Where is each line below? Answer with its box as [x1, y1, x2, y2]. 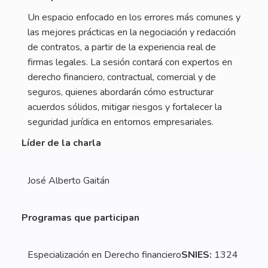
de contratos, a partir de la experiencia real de [28, 41, 216, 54]
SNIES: [181, 248, 212, 262]
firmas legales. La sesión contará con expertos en [28, 56, 232, 69]
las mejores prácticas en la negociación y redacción [28, 26, 236, 39]
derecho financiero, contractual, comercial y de [28, 71, 216, 84]
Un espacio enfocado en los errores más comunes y [28, 11, 240, 25]
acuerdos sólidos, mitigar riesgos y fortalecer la [28, 100, 222, 114]
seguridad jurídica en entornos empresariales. [28, 115, 214, 129]
